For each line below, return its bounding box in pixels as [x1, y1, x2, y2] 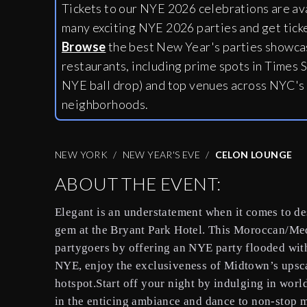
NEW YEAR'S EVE [122, 149, 201, 161]
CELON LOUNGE [214, 149, 293, 161]
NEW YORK [55, 149, 108, 161]
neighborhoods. [62, 97, 149, 112]
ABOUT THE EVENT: [55, 173, 221, 195]
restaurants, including [62, 58, 185, 74]
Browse [62, 39, 106, 55]
